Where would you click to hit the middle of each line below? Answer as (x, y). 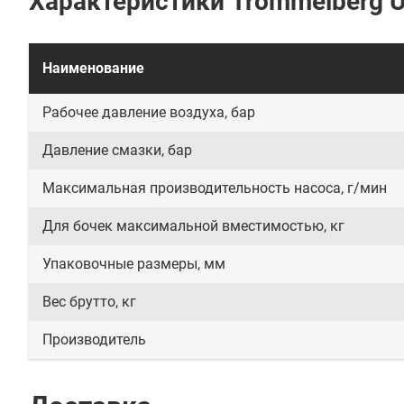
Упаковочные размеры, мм (134, 264)
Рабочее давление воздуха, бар (149, 112)
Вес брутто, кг (89, 302)
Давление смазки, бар (117, 150)
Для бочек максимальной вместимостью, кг (193, 226)
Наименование (93, 68)
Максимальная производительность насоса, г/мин (215, 188)
